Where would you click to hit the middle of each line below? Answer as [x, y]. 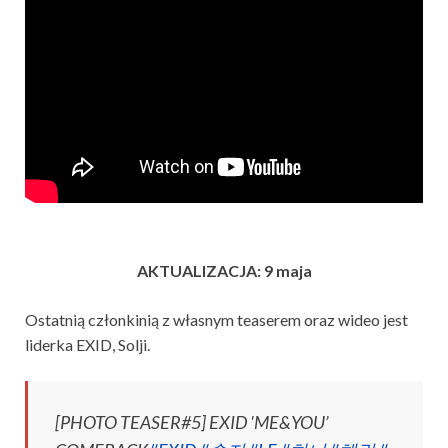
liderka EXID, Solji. [87, 345]
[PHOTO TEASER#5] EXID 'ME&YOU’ [192, 422]
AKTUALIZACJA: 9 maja [224, 271]
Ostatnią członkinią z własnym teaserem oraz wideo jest [216, 320]
